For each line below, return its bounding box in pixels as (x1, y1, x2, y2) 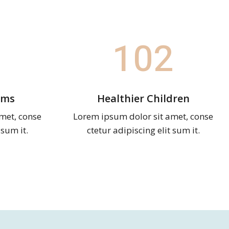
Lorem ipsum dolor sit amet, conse (73, 110, 213, 122)
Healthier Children (97, 91, 190, 105)
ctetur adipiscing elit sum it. (86, 124, 200, 136)
